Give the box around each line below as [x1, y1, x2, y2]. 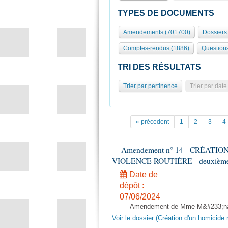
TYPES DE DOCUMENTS [118, 9, 214, 17]
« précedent [136, 118, 169, 125]
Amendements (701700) [123, 28, 190, 36]
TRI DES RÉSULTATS [118, 63, 201, 71]
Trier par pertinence [123, 82, 178, 90]
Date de [127, 170, 158, 179]
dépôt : [120, 181, 144, 190]
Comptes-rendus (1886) [123, 45, 189, 52]
